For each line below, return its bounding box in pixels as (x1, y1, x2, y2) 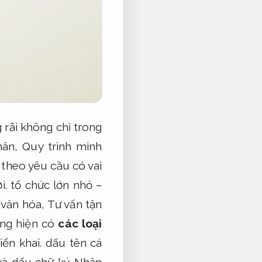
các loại (58, 216, 102, 230)
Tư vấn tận (47, 197, 102, 211)
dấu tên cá (42, 236, 102, 249)
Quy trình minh (22, 139, 102, 153)
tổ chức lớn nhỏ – (6, 178, 102, 191)
